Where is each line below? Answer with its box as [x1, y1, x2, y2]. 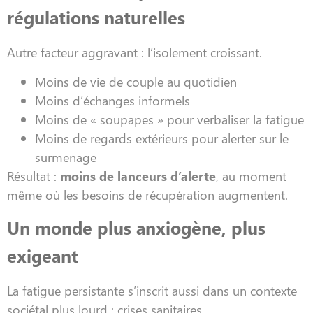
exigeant [7, 243, 78, 268]
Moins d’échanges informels [35, 91, 190, 109]
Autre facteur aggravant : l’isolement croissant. [7, 43, 262, 61]
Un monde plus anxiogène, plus [7, 215, 265, 240]
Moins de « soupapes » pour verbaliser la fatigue [35, 110, 304, 128]
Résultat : [7, 166, 60, 184]
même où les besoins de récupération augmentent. [7, 185, 288, 203]
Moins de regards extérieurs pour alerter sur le [35, 129, 289, 147]
